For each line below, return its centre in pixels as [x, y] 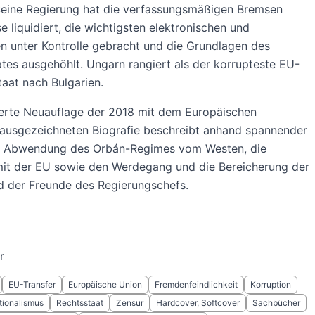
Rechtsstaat [79, 303]
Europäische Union [105, 284]
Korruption [270, 284]
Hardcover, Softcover [198, 303]
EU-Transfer [32, 284]
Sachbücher [276, 303]
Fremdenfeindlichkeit [196, 284]
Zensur [129, 303]
